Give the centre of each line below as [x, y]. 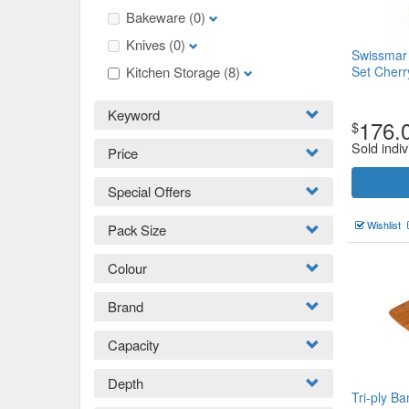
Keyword [134, 115]
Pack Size [137, 230]
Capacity [133, 345]
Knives [147, 44]
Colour [127, 268]
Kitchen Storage [175, 72]
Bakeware [157, 17]
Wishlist [383, 225]
